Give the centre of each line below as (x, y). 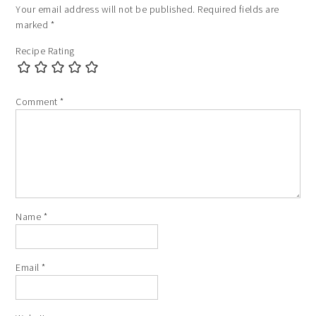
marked (33, 25)
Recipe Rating (45, 51)
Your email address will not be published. (105, 10)
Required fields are (238, 10)
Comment (38, 102)
